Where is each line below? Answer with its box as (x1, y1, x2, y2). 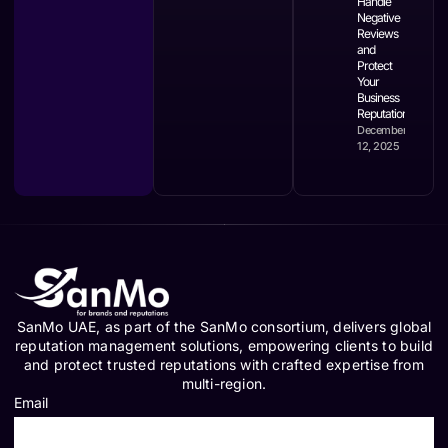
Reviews (357, 26, 399, 42)
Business (357, 90, 400, 106)
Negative (357, 10, 401, 26)
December (357, 123, 407, 138)
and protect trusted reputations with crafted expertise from (24, 356, 424, 374)
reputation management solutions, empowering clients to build (14, 337, 433, 355)
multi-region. (181, 375, 267, 393)
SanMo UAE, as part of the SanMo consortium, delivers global (16, 318, 432, 336)
